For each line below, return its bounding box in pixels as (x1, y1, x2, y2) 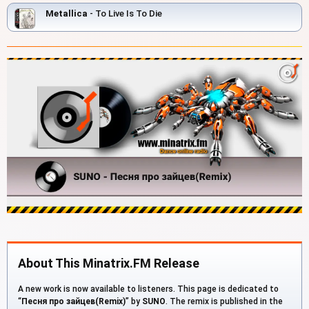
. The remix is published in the (166, 296, 283, 306)
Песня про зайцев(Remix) (21, 296, 126, 306)
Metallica (46, 8, 88, 19)
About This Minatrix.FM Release (18, 255, 199, 270)
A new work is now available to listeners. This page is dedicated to (18, 283, 279, 294)
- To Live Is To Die (88, 8, 162, 19)
